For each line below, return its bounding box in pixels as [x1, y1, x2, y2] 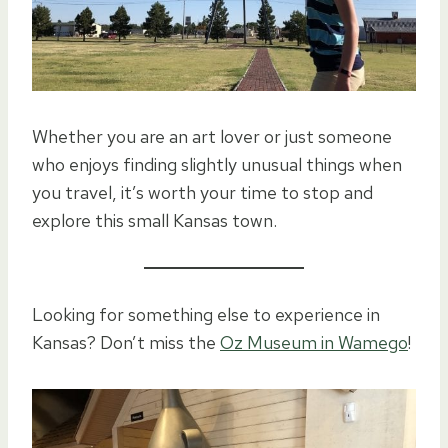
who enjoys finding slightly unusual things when [32, 152, 402, 176]
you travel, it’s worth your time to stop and [32, 180, 373, 204]
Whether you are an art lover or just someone [32, 124, 392, 148]
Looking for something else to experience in [32, 302, 380, 326]
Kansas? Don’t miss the [32, 330, 220, 354]
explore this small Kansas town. [32, 208, 277, 232]
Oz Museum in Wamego [220, 330, 408, 354]
